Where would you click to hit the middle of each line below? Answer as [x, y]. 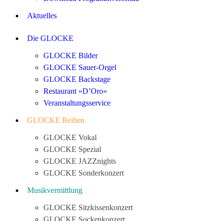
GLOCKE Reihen [56, 120]
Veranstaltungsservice [77, 103]
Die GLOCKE [50, 38]
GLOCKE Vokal [70, 137]
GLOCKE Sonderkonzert [84, 173]
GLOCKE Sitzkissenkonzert [88, 207]
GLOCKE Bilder [71, 55]
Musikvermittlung [55, 190]
